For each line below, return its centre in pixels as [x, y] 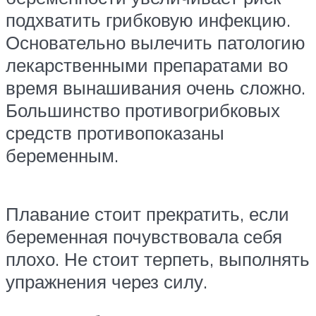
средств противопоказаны [115, 132]
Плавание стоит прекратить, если [147, 213]
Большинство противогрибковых [143, 110]
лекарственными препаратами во [147, 65]
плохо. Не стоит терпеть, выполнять [158, 259]
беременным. [62, 155]
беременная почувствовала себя [144, 236]
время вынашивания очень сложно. [156, 87]
